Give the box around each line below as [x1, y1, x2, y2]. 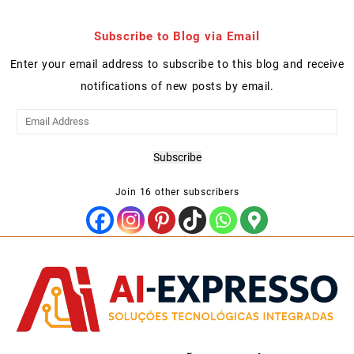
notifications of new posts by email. [80, 80, 274, 93]
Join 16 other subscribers [115, 186, 239, 198]
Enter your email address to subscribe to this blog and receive [9, 58, 345, 71]
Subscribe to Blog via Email [94, 28, 260, 43]
